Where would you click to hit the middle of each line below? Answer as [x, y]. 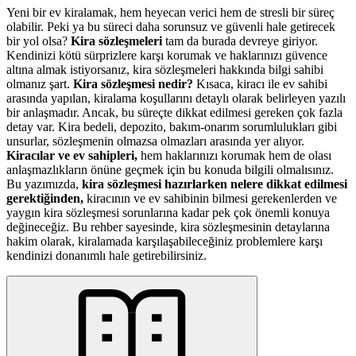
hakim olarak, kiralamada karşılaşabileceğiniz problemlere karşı [164, 241]
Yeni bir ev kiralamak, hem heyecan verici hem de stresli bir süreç [170, 12]
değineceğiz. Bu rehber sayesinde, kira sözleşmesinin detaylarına [168, 226]
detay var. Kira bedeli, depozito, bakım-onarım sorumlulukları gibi [172, 126]
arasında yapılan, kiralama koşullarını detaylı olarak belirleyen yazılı [176, 98]
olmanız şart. [40, 83]
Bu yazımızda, [44, 184]
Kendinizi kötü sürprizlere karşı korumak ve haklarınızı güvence [167, 55]
